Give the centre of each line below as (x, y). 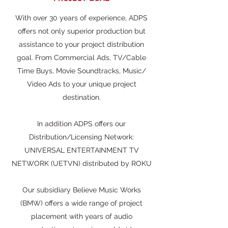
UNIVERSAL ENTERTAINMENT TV (81, 150)
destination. (81, 97)
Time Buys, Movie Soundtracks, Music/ (81, 71)
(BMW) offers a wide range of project (81, 203)
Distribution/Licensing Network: (81, 137)
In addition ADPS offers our (81, 124)
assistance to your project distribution (81, 44)
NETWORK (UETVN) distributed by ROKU (81, 163)
